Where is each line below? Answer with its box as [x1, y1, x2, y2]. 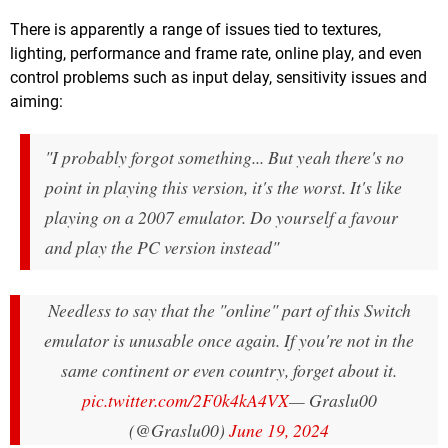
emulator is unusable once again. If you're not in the [44, 327, 414, 352]
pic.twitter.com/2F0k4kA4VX [81, 387, 289, 412]
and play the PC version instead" [45, 234, 279, 259]
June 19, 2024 [229, 417, 329, 442]
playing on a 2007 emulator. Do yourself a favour [45, 204, 398, 229]
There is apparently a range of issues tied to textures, [10, 19, 381, 39]
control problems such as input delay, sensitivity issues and [10, 67, 427, 87]
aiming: [10, 91, 63, 111]
